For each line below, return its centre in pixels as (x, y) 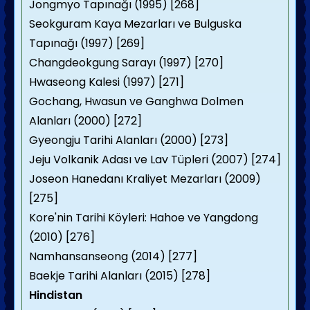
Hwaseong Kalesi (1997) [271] (107, 82)
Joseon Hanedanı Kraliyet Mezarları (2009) (145, 179)
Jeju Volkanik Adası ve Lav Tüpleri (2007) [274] (155, 159)
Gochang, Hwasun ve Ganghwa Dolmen (136, 101)
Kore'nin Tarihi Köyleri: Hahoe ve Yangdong (144, 218)
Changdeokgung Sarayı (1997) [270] (126, 63)
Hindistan (56, 295)
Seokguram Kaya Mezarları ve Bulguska (135, 24)
